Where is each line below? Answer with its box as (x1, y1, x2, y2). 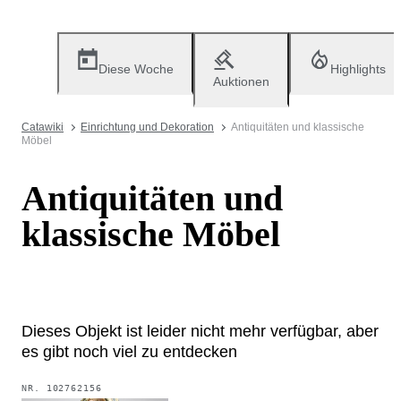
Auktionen (213, 74, 269, 89)
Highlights (330, 62, 386, 76)
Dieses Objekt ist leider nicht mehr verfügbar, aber (21, 321, 379, 340)
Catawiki (21, 121, 64, 133)
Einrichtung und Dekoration (81, 121, 214, 133)
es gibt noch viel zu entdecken (21, 342, 237, 361)
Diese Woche (98, 62, 174, 76)
